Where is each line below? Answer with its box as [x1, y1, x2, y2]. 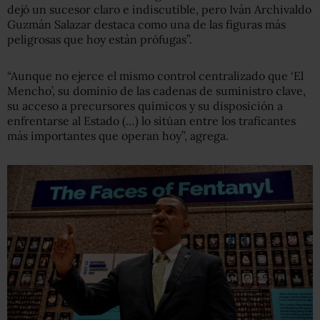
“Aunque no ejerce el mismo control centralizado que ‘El [7, 68, 304, 83]
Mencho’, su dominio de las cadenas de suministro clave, [7, 83, 306, 98]
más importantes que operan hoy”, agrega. [7, 128, 229, 143]
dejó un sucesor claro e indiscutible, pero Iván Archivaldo [7, 1, 311, 16]
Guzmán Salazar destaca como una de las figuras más [7, 16, 286, 31]
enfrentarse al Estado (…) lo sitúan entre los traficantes [7, 113, 296, 128]
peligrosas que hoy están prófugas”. [7, 31, 192, 46]
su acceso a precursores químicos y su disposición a [7, 98, 283, 113]
